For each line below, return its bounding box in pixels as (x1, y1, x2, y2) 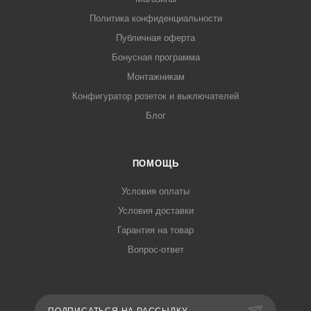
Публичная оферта (116, 33, 195, 44)
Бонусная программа (111, 52, 200, 63)
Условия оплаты (121, 186, 190, 197)
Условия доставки (117, 205, 194, 217)
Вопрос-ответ (127, 244, 184, 255)
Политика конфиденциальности (89, 13, 222, 24)
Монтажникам (126, 72, 185, 83)
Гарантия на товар (117, 225, 194, 236)
